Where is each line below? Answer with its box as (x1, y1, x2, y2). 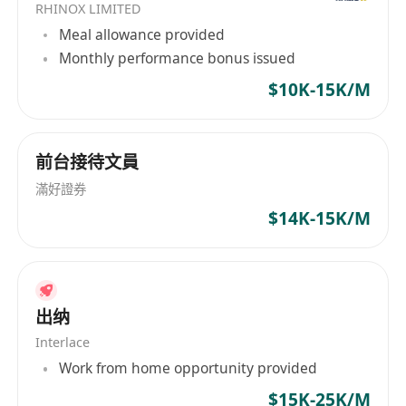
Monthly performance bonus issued (59, 48, 296, 69)
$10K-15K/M (267, 77, 371, 101)
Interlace (35, 333, 91, 351)
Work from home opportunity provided (59, 358, 318, 379)
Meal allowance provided (59, 24, 226, 45)
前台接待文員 (35, 150, 140, 175)
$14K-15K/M (267, 206, 371, 230)
